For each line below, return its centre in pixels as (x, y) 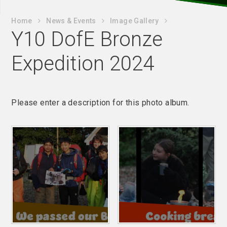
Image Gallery (135, 21)
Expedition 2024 (83, 64)
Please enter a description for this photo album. (100, 103)
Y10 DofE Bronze (87, 39)
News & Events (71, 21)
